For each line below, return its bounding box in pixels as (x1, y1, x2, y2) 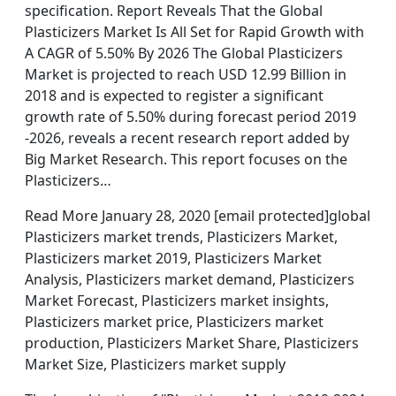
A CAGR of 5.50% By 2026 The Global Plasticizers (25, 43, 343, 63)
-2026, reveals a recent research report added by (25, 128, 349, 148)
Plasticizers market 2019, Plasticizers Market (25, 248, 322, 268)
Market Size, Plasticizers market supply (25, 354, 286, 374)
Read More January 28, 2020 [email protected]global (25, 206, 370, 225)
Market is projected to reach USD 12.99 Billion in (25, 65, 346, 84)
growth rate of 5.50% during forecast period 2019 (25, 107, 356, 126)
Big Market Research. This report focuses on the (25, 149, 347, 169)
